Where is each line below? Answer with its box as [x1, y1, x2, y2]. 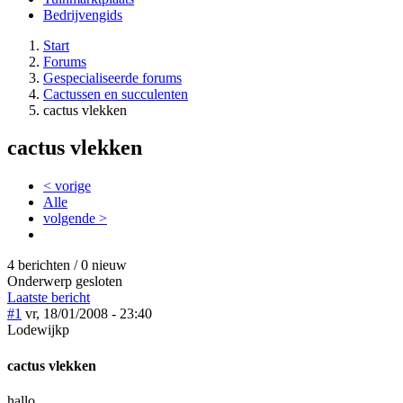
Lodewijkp [7, 322, 69, 338]
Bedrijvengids [43, 6, 122, 22]
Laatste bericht [7, 290, 90, 306]
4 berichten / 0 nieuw [7, 257, 127, 273]
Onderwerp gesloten [7, 273, 122, 290]
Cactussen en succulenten [43, 85, 188, 102]
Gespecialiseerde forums [43, 69, 182, 85]
